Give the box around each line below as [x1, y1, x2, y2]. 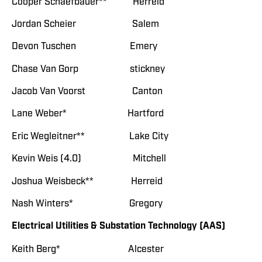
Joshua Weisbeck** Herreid [12, 175, 163, 187]
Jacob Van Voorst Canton [12, 85, 163, 98]
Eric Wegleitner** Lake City [12, 130, 168, 142]
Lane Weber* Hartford [12, 108, 164, 120]
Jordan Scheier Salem [12, 18, 159, 30]
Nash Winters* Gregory [12, 198, 163, 210]
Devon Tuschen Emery [12, 40, 157, 53]
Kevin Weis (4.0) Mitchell [12, 153, 166, 165]
